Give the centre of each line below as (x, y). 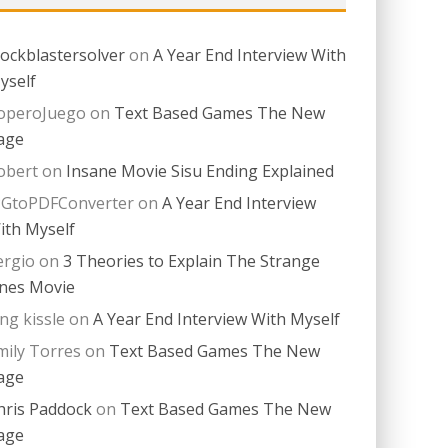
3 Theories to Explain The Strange (191, 261)
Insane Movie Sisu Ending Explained (200, 171)
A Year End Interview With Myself (216, 319)
